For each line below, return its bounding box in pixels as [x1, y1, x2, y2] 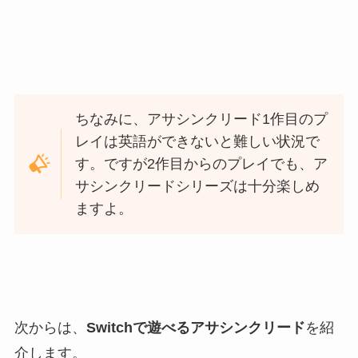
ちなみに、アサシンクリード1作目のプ [75, 111, 328, 128]
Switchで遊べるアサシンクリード [86, 319, 305, 336]
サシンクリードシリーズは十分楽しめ [75, 178, 320, 195]
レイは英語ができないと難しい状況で [75, 133, 320, 150]
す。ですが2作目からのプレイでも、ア [75, 156, 328, 173]
